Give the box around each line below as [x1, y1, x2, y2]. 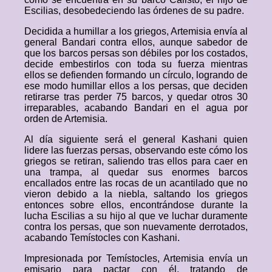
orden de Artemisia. [24, 114, 107, 124]
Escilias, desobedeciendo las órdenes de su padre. [24, 5, 244, 16]
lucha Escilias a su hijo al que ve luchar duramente [24, 211, 248, 221]
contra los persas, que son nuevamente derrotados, [24, 222, 248, 232]
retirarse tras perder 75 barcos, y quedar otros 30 [24, 92, 248, 102]
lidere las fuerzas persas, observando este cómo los [24, 145, 248, 155]
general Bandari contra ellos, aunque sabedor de [24, 37, 248, 47]
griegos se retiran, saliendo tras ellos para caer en [24, 156, 248, 166]
